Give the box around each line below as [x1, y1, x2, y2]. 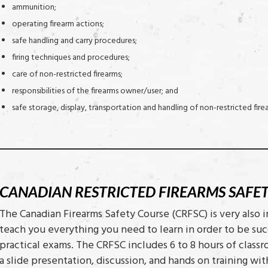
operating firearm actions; [12, 17, 104, 32]
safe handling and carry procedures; [12, 34, 137, 48]
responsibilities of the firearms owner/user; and [12, 84, 178, 99]
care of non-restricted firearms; [12, 68, 123, 82]
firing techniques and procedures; [12, 51, 130, 65]
